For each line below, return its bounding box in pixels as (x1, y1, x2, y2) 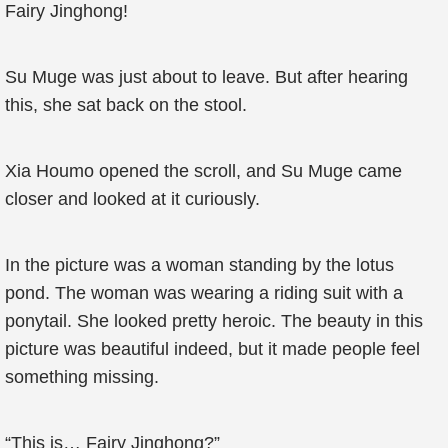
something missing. (5, 367, 159, 387)
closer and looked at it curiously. (5, 189, 260, 209)
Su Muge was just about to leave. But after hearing (5, 67, 408, 87)
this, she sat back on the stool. (5, 95, 247, 115)
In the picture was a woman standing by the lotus (5, 255, 394, 275)
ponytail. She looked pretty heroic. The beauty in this (5, 311, 423, 331)
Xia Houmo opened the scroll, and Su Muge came (5, 161, 402, 181)
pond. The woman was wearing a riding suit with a (5, 283, 403, 303)
